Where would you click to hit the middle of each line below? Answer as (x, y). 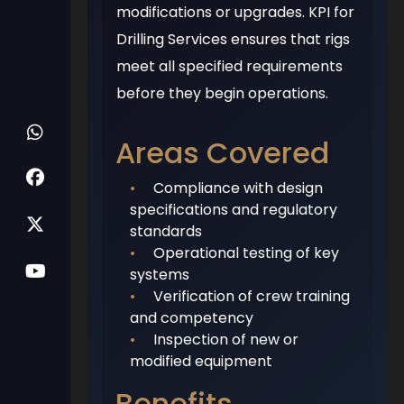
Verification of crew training (252, 296)
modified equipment (202, 361)
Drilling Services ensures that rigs (234, 39)
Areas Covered (223, 152)
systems (160, 274)
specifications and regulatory (234, 209)
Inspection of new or (226, 339)
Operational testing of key (247, 252)
